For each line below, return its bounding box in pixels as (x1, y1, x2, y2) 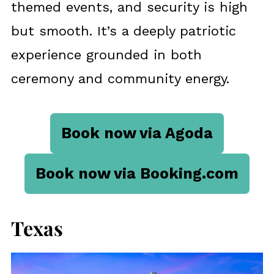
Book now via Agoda (61, 124, 213, 143)
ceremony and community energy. (10, 71, 229, 87)
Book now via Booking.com (35, 165, 239, 183)
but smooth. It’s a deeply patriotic (10, 23, 236, 39)
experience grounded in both (10, 47, 202, 63)
